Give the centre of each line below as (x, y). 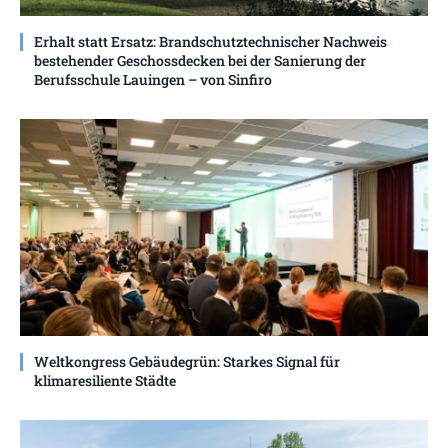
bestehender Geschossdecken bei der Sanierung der (200, 60)
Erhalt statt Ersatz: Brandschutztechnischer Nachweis (210, 41)
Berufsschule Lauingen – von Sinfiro (153, 79)
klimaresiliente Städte (105, 380)
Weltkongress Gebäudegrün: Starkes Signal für (187, 361)
